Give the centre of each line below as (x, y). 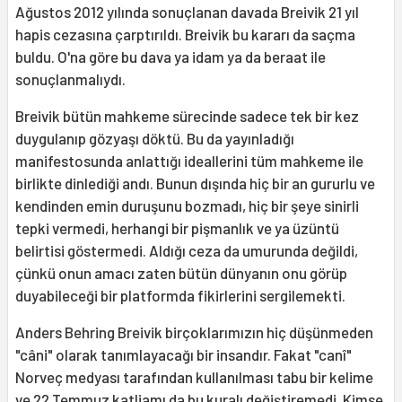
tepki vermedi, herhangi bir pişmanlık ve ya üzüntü (177, 228)
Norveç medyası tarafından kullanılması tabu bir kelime (194, 377)
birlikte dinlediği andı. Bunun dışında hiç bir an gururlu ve (195, 184)
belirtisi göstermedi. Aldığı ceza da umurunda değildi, (187, 251)
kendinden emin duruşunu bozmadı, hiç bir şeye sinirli (187, 206)
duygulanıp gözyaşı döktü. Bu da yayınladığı (155, 139)
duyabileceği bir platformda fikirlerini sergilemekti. (180, 296)
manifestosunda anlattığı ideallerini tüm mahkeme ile (189, 161)
